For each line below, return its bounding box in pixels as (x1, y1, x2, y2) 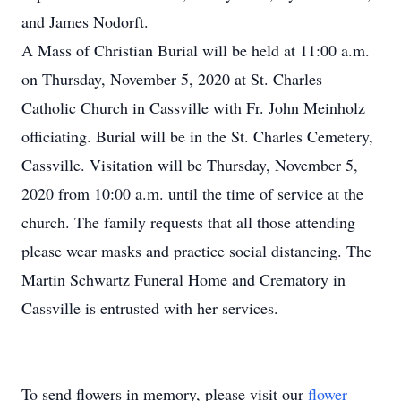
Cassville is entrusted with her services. (21, 297, 278, 319)
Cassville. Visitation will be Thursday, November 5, (21, 154, 358, 175)
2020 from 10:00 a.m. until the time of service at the (21, 183, 363, 204)
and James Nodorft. (21, 11, 149, 32)
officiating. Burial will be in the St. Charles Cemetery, (21, 125, 373, 147)
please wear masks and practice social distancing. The (21, 240, 371, 261)
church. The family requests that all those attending (21, 211, 355, 233)
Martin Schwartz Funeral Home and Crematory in (21, 269, 346, 290)
